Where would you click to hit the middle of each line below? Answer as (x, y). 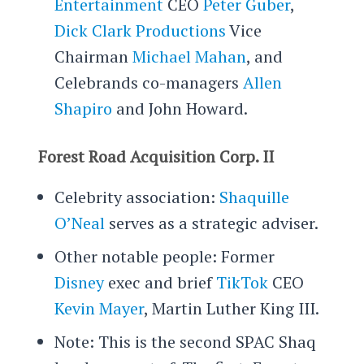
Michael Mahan (189, 57)
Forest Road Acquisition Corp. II (156, 157)
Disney (79, 282)
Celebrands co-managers (148, 83)
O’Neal (81, 223)
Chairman (93, 57)
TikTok (242, 282)
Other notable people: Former (164, 256)
